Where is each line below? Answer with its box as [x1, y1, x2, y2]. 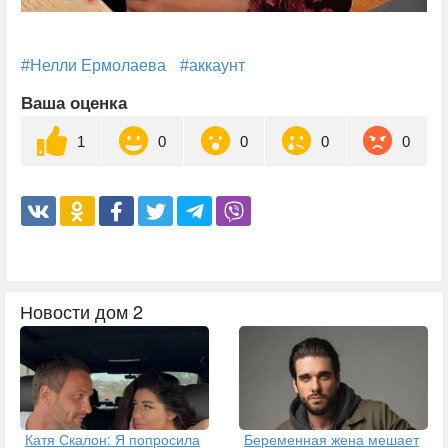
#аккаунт [180, 57, 245, 75]
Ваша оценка [21, 94, 127, 114]
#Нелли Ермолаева [21, 57, 166, 75]
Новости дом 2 [20, 298, 143, 325]
